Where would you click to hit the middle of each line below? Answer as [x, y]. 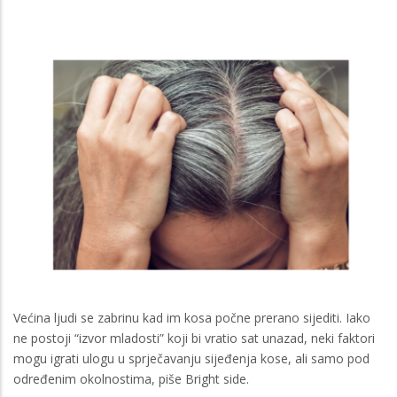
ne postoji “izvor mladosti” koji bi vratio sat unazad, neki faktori [194, 338]
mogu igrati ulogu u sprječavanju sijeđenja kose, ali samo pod [191, 358]
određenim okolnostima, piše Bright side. [131, 378]
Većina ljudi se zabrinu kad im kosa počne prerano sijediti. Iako [192, 317]
